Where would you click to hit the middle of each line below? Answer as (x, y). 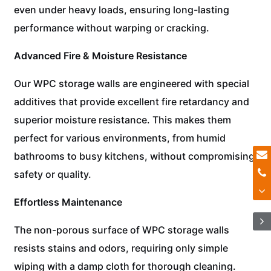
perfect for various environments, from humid (120, 138)
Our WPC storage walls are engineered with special (132, 83)
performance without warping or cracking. (112, 28)
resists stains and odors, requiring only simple (121, 248)
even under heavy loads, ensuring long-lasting (122, 9)
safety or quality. (53, 174)
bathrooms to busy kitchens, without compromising (135, 156)
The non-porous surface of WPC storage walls (122, 230)
